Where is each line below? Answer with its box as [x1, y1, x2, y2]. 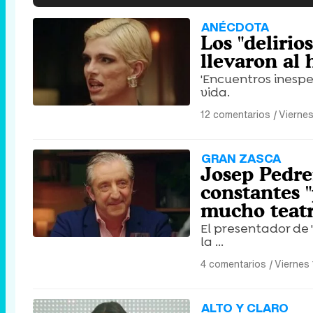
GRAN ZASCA [201, 150, 281, 168]
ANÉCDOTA [201, 18, 269, 36]
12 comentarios [201, 107, 270, 122]
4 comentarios [201, 256, 266, 272]
